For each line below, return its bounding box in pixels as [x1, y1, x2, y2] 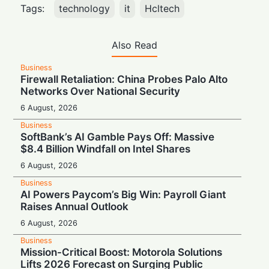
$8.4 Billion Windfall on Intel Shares [20, 142, 191, 155]
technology [59, 2, 110, 14]
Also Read [112, 38, 157, 51]
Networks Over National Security [20, 85, 181, 97]
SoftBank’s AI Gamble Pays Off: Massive [20, 130, 215, 143]
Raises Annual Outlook [20, 200, 129, 213]
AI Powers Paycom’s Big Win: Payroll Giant [20, 188, 226, 201]
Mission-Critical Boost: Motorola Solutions [20, 246, 223, 258]
